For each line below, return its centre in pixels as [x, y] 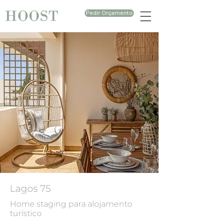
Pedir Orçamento [109, 13]
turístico [26, 213]
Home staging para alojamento [71, 204]
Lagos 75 [30, 189]
